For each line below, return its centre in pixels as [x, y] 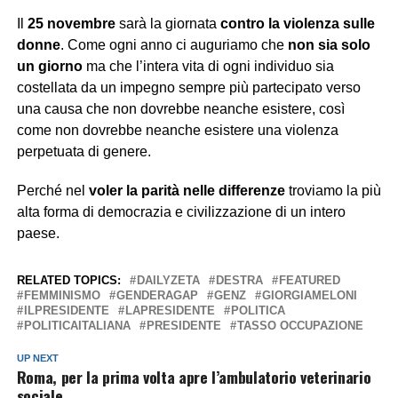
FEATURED [309, 280]
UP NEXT [37, 358]
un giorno [49, 66]
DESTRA [239, 280]
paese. [38, 233]
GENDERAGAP [157, 295]
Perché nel [52, 190]
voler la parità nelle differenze [187, 190]
